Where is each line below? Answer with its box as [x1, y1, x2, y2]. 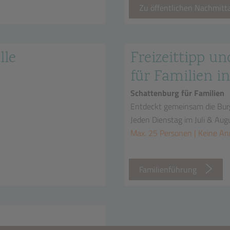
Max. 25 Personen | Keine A [130, 127, 224, 139]
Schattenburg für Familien [130, 87, 224, 99]
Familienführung [139, 163, 197, 176]
